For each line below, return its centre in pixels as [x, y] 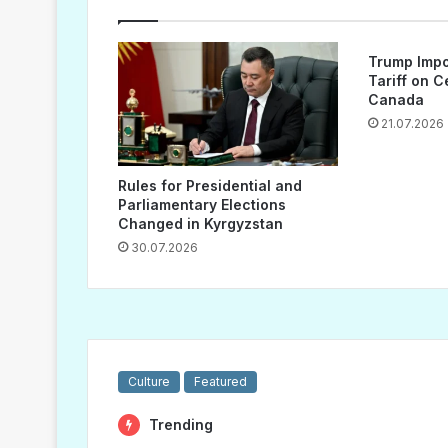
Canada [395, 99]
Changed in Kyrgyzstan [200, 224]
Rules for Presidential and [210, 186]
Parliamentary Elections [202, 205]
